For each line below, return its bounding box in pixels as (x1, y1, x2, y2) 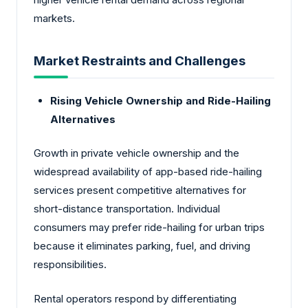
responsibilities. (34, 258, 107, 272)
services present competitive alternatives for (34, 184, 246, 197)
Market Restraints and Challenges (34, 53, 245, 69)
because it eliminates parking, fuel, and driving (34, 239, 250, 253)
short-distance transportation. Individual (34, 202, 220, 216)
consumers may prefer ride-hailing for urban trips (34, 221, 265, 234)
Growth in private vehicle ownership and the (34, 146, 239, 160)
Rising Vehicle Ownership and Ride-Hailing (50, 93, 271, 107)
